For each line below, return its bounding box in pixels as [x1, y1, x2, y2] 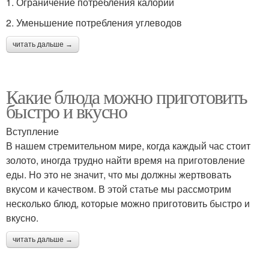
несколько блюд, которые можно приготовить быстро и [6, 196, 250, 210]
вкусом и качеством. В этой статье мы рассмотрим [6, 181, 231, 196]
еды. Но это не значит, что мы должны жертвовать [6, 167, 231, 181]
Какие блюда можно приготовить [6, 83, 247, 109]
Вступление [6, 124, 59, 138]
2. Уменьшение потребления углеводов [6, 15, 182, 29]
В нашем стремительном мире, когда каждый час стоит [6, 138, 250, 153]
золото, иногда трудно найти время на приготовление [6, 153, 245, 167]
